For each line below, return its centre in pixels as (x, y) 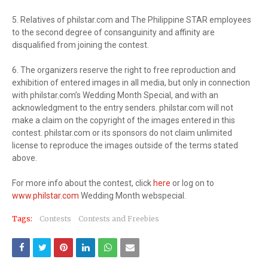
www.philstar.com (45, 196)
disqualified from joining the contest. (80, 45)
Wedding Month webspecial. (133, 196)
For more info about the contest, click (83, 183)
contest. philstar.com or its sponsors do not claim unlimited (122, 133)
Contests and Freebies (119, 219)
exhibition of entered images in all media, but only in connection (131, 83)
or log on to (192, 183)
